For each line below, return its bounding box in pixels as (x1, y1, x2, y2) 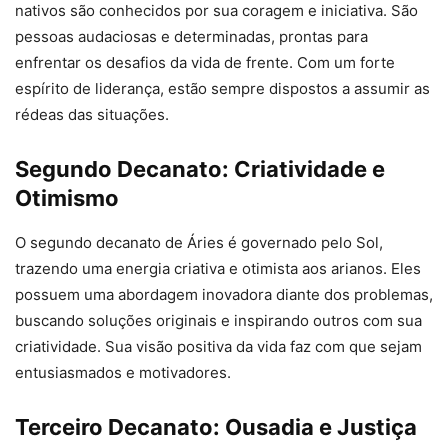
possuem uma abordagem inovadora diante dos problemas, (15, 285, 433, 305)
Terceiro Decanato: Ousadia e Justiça (15, 414, 417, 441)
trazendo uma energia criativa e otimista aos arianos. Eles (15, 259, 421, 279)
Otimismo (15, 185, 119, 212)
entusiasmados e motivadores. (15, 363, 231, 383)
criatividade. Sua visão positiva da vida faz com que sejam (15, 337, 422, 357)
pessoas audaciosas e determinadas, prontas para (15, 27, 368, 47)
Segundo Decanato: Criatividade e (15, 156, 385, 183)
